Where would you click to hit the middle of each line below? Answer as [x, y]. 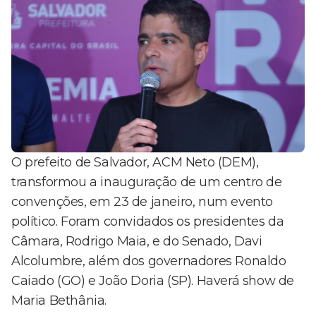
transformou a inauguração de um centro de [147, 182]
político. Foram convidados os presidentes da [148, 222]
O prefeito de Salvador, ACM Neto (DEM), [135, 163]
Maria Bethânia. [59, 301]
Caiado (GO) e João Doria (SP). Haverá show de [153, 281]
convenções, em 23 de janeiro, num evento [142, 202]
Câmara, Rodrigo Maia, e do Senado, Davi [137, 242]
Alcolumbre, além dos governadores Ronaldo [149, 261]
